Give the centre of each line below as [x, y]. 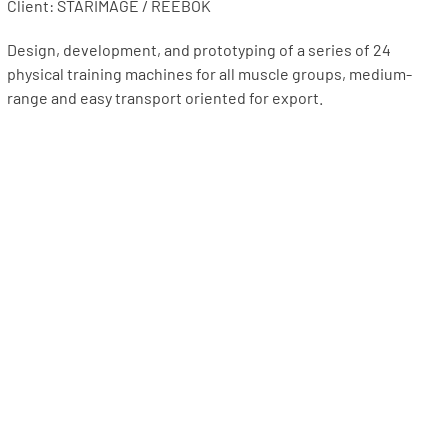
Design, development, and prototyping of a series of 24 [199, 49]
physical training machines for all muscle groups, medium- [210, 73]
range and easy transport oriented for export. [165, 97]
